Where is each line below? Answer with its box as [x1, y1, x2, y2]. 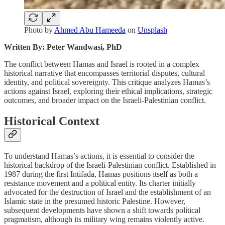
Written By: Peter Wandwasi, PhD [4, 42, 122, 51]
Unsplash [138, 25, 167, 34]
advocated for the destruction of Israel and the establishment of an [4, 188, 211, 197]
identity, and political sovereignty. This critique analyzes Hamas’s [4, 77, 210, 86]
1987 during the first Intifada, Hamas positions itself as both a [4, 170, 198, 179]
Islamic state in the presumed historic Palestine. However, [4, 197, 185, 206]
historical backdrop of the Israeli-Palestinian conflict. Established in [4, 161, 216, 170]
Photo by [24, 25, 54, 34]
